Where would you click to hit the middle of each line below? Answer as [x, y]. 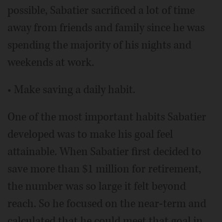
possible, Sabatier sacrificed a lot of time [101, 10]
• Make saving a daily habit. [71, 89]
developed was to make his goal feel [90, 134]
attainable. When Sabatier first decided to [104, 151]
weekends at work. [51, 62]
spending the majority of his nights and [99, 45]
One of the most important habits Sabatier [107, 117]
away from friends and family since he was [106, 28]
